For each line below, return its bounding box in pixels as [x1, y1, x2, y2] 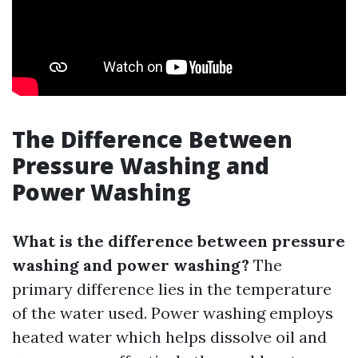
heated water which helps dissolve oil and [12, 327, 327, 347]
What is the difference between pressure [12, 231, 345, 251]
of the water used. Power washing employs [12, 303, 333, 323]
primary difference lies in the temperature [12, 279, 332, 299]
